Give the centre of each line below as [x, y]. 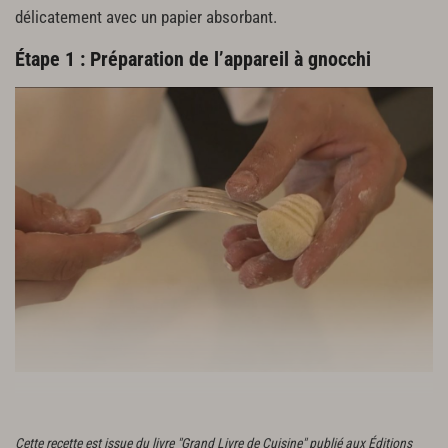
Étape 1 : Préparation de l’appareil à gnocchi [193, 58]
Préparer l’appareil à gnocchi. [111, 416]
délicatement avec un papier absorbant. [146, 17]
